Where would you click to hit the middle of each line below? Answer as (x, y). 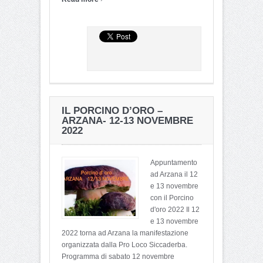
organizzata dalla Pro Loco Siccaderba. (124, 245)
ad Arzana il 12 (174, 174)
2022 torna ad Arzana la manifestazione (125, 233)
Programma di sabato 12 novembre (118, 256)
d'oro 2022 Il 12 (175, 209)
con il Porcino (172, 198)
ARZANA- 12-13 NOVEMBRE (127, 120)
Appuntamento (174, 162)
